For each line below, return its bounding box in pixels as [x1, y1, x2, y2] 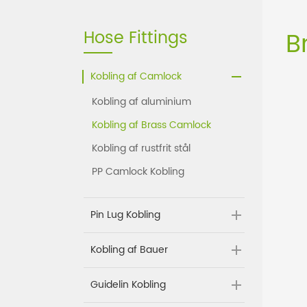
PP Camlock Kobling [92, 164, 184, 180]
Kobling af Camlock [90, 69, 182, 85]
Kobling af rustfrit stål [92, 140, 191, 157]
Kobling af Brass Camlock [92, 117, 211, 134]
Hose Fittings [84, 25, 188, 53]
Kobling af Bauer [90, 242, 168, 258]
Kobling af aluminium [92, 94, 191, 110]
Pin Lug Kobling [90, 207, 160, 223]
